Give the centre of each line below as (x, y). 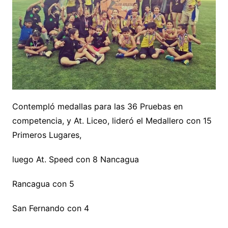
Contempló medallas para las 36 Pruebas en (97, 107)
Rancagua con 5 (43, 184)
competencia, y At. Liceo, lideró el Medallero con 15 (112, 121)
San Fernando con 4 (50, 208)
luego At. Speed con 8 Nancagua (75, 160)
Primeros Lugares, (47, 135)
